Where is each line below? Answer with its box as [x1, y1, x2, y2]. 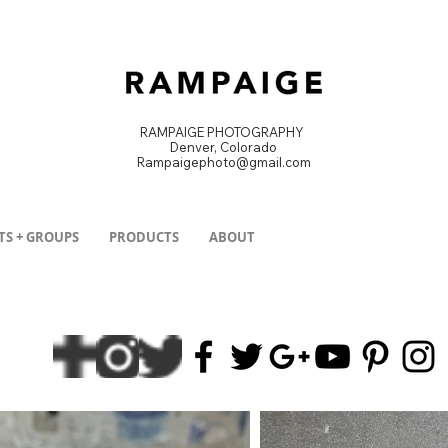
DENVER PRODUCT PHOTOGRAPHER [100, 172, 347, 192]
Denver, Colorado [170, 139, 277, 155]
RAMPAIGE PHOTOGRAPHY [140, 124, 307, 140]
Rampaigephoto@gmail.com [136, 154, 311, 170]
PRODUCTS [109, 228, 179, 246]
